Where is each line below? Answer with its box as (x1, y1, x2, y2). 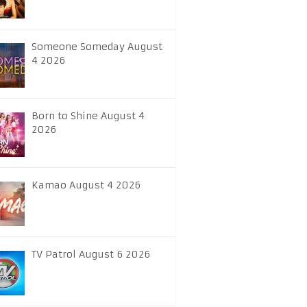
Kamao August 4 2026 (32, 179, 140, 191)
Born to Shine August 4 (32, 110, 145, 122)
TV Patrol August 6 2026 (32, 248, 150, 260)
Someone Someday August (32, 40, 162, 53)
